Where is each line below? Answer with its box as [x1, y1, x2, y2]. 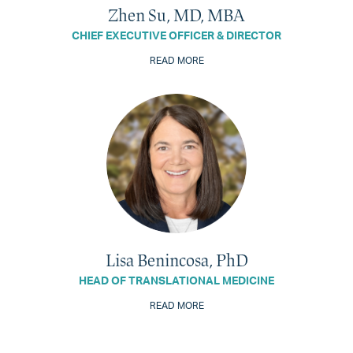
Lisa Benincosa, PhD [105, 249, 248, 271]
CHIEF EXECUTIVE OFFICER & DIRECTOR [72, 30, 281, 42]
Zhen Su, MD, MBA [108, 4, 245, 26]
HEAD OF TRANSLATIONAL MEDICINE [79, 275, 274, 287]
